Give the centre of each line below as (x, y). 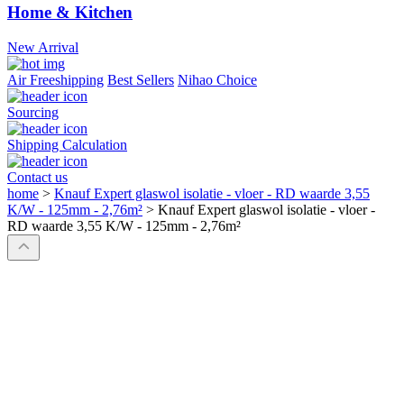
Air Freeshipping (55, 80)
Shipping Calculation (67, 145)
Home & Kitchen (70, 13)
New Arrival (43, 48)
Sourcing (33, 113)
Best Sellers (141, 80)
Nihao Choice (217, 80)
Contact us (37, 178)
